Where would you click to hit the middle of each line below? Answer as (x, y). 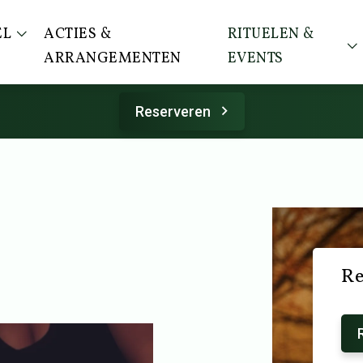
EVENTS (255, 59)
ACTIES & (78, 34)
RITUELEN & (271, 34)
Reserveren (173, 111)
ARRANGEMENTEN (113, 59)
